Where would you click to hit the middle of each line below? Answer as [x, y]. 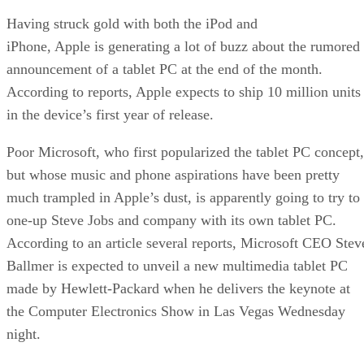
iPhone [27, 46]
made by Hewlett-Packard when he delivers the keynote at [178, 288]
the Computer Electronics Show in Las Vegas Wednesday [176, 311]
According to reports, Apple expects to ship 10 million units [184, 91]
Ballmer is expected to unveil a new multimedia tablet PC [177, 265]
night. [24, 334]
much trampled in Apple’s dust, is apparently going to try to [183, 197]
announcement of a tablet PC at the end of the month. [165, 69]
